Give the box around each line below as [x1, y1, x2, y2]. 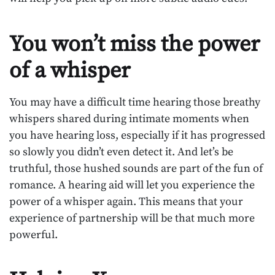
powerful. [9, 228, 58, 242]
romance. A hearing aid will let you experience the [9, 178, 255, 193]
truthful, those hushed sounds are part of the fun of [9, 161, 263, 176]
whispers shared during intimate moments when [9, 112, 249, 126]
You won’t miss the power [9, 31, 260, 59]
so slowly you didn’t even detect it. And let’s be [9, 145, 233, 160]
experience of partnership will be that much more [9, 211, 255, 226]
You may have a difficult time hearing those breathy [9, 95, 260, 110]
